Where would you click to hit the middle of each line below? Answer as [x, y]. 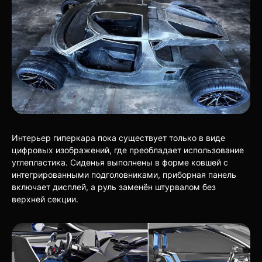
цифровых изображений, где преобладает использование [128, 150]
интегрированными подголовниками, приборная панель [124, 174]
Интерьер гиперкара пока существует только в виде [118, 137]
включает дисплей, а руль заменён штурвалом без [114, 187]
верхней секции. [45, 199]
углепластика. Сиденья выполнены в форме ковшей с [120, 162]
